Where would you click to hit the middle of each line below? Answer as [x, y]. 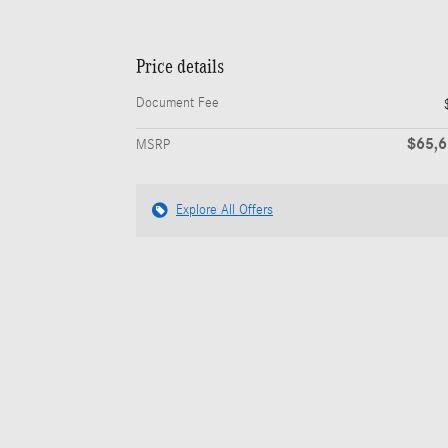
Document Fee [177, 103]
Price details [180, 66]
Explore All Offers [224, 210]
